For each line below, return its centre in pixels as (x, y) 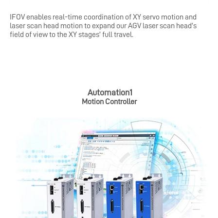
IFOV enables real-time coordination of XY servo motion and (103, 17)
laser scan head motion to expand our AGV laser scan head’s (103, 26)
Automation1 (110, 93)
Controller (121, 102)
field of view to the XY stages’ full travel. (72, 35)
